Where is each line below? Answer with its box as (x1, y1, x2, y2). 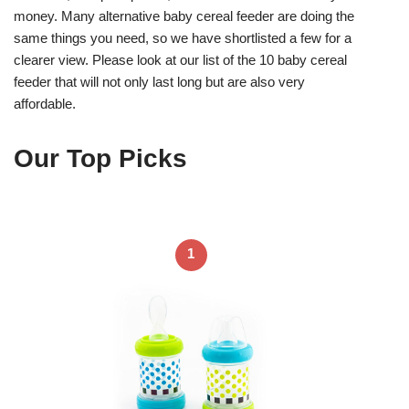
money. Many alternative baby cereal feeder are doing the (14, 7, 354, 24)
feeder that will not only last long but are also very (14, 73, 305, 89)
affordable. (14, 95, 76, 111)
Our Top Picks (14, 143, 187, 173)
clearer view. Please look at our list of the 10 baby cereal (14, 51, 347, 68)
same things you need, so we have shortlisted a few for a (14, 29, 351, 46)
